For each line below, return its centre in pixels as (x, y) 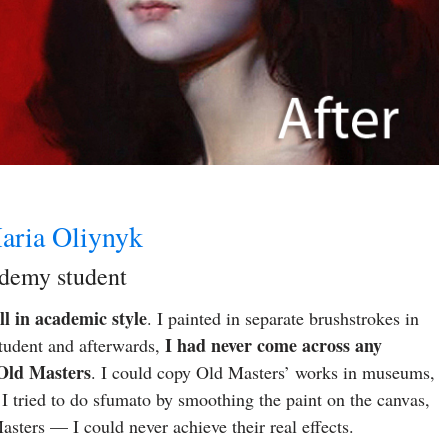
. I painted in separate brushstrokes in (283, 318)
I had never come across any (273, 345)
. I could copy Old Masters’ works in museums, (263, 372)
